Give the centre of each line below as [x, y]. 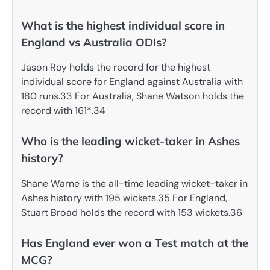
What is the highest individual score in [123, 26]
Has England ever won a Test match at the [135, 243]
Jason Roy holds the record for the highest [116, 67]
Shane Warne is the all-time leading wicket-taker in [134, 183]
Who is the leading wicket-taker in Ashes [130, 141]
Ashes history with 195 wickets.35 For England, [124, 198]
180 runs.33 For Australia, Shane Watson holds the [133, 96]
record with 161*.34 [63, 111]
